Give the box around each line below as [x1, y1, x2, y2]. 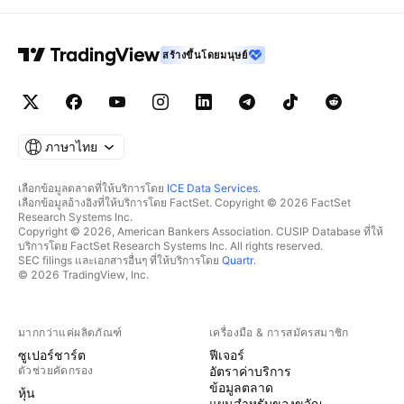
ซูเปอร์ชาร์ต [18, 347, 86, 363]
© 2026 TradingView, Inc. [18, 268, 149, 281]
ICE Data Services [167, 181, 258, 195]
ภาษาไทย [45, 139, 97, 154]
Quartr [222, 253, 253, 267]
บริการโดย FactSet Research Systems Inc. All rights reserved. [18, 239, 323, 252]
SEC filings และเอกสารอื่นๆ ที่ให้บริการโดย [18, 253, 222, 267]
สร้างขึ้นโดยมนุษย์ [162, 49, 248, 61]
